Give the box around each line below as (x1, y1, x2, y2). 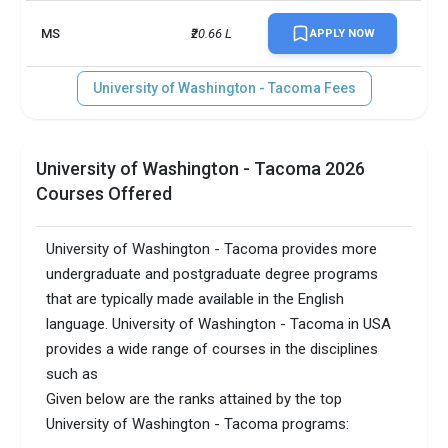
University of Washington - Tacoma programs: (46, 415, 350, 434)
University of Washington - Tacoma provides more (46, 240, 378, 259)
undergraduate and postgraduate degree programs (46, 265, 379, 284)
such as (46, 365, 99, 384)
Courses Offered (36, 183, 173, 205)
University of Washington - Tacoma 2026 (36, 158, 366, 180)
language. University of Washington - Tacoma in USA (46, 315, 392, 334)
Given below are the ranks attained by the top (46, 390, 343, 409)
